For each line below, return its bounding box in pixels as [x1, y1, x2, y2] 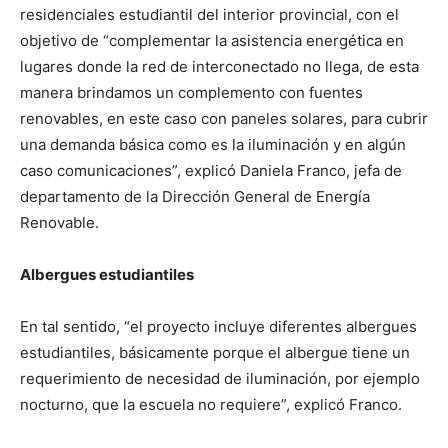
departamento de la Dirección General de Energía [20, 187, 370, 206]
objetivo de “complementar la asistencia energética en [20, 31, 404, 50]
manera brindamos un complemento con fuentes [20, 83, 363, 102]
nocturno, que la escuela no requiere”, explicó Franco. [20, 395, 402, 414]
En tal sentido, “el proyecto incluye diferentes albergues [20, 317, 417, 336]
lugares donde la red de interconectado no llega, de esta [20, 57, 419, 76]
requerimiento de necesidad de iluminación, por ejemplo [20, 369, 420, 388]
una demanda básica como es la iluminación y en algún [20, 135, 406, 154]
